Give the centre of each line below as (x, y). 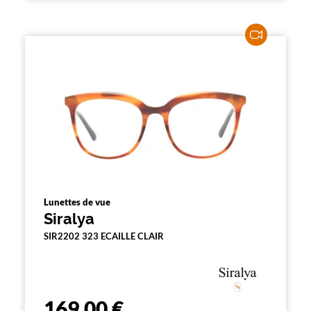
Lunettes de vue (77, 202)
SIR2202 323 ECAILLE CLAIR (104, 236)
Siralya (69, 219)
